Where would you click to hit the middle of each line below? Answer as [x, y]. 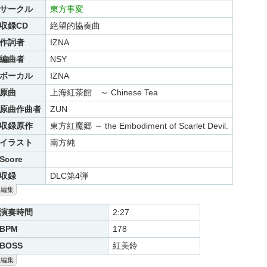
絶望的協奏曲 [75, 25]
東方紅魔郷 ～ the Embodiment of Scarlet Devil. [139, 125]
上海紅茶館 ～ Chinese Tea [104, 92]
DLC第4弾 [69, 176]
